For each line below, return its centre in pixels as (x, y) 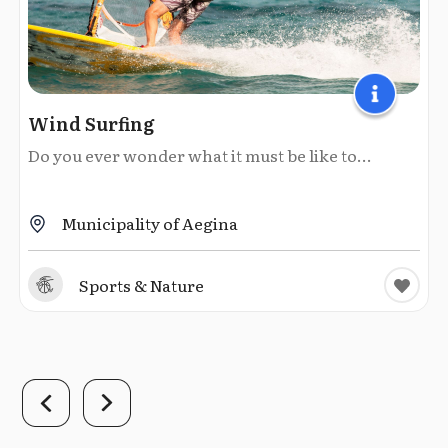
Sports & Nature (141, 284)
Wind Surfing (91, 123)
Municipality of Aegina (149, 222)
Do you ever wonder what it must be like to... (200, 154)
